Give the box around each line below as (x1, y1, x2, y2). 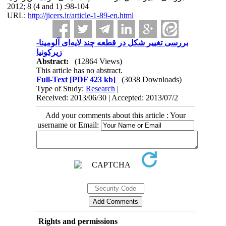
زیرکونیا (36, 48, 63, 56)
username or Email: (37, 121, 101, 129)
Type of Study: (36, 84, 86, 93)
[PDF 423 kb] (68, 75, 116, 84)
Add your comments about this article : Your (45, 111, 186, 120)
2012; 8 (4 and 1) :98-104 (7, 2, 89, 11)
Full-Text (36, 75, 68, 84)
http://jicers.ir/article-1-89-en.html (27, 11, 134, 20)
